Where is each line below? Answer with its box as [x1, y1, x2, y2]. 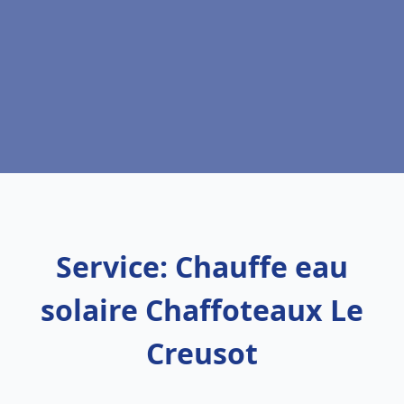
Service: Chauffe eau [56, 247, 348, 286]
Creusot [146, 334, 258, 372]
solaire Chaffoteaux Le [41, 290, 363, 329]
